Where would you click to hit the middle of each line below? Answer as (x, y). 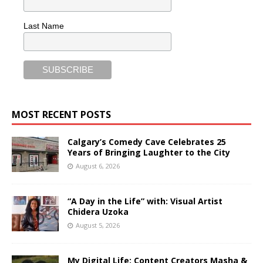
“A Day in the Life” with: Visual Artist (145, 201)
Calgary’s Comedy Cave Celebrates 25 (147, 141)
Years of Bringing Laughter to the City (149, 152)
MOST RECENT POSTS (61, 114)
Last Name (44, 26)
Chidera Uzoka (98, 211)
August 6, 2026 (98, 166)
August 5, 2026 (98, 225)
